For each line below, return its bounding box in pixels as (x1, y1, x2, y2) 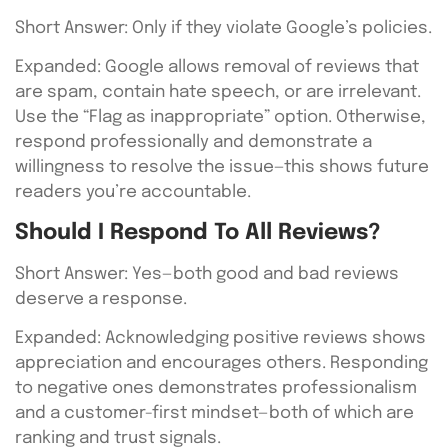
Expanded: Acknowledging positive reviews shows (15, 330, 426, 348)
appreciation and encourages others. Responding (15, 355, 428, 373)
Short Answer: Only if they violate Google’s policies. (15, 19, 432, 37)
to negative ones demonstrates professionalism (15, 380, 417, 398)
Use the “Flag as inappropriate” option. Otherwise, (15, 109, 426, 127)
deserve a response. (15, 290, 187, 308)
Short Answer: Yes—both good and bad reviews (15, 265, 399, 283)
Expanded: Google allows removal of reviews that (15, 59, 419, 77)
